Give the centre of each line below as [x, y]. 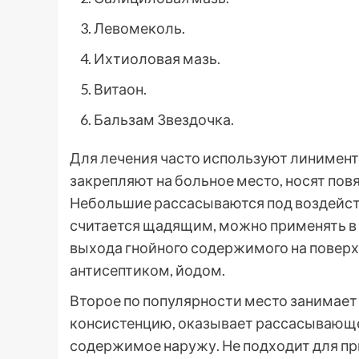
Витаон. [120, 89]
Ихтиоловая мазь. [157, 58]
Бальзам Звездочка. [164, 119]
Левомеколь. [139, 28]
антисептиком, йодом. [147, 270]
